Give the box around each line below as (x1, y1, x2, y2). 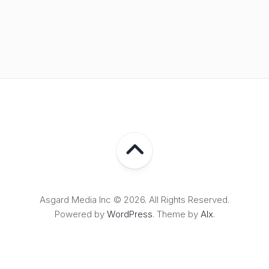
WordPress (106, 208, 153, 220)
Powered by (54, 208, 107, 220)
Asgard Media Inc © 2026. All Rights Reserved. (40, 194, 229, 205)
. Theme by (152, 208, 201, 220)
